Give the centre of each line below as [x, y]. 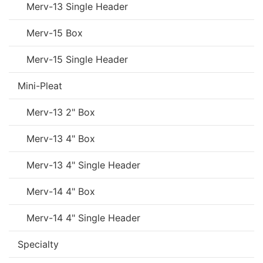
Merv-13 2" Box [61, 112]
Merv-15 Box [55, 33]
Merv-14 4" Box [61, 191]
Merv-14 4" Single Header [83, 218]
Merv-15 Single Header [77, 59]
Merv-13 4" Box [61, 138]
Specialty [38, 244]
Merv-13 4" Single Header [83, 165]
